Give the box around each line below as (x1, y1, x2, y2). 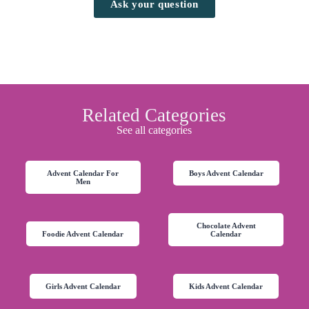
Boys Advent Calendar (188, 169, 263, 178)
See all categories (117, 124, 192, 137)
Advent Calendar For (47, 169, 119, 178)
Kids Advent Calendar (189, 282, 263, 291)
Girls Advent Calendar (45, 282, 121, 291)
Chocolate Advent (196, 221, 256, 230)
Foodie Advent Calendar (42, 230, 124, 239)
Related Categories (82, 105, 227, 126)
